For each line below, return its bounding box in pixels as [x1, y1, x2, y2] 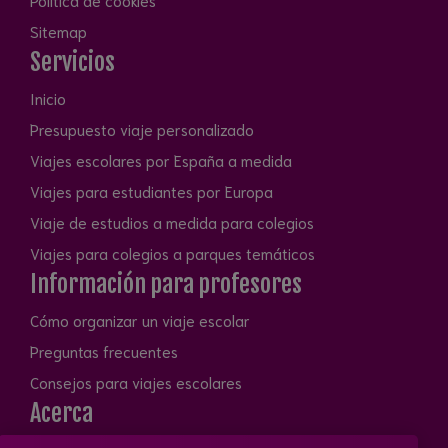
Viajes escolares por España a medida [30, 149, 292, 170]
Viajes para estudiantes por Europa [30, 180, 273, 201]
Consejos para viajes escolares [30, 371, 242, 392]
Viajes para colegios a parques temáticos [30, 242, 315, 263]
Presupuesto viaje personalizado [30, 118, 254, 139]
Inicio [30, 87, 66, 108]
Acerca [30, 397, 93, 428]
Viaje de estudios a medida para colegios [30, 211, 314, 232]
